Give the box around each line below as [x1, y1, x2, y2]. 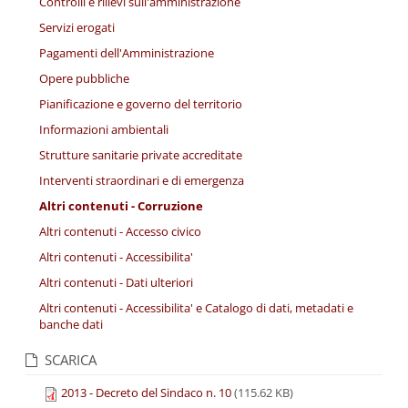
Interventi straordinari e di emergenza [39, 172, 244, 189]
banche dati [39, 316, 103, 332]
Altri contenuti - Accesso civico [39, 223, 201, 240]
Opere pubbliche [39, 70, 129, 87]
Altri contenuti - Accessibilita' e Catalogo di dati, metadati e [39, 300, 353, 316]
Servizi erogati [39, 19, 115, 36]
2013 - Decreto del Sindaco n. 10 [61, 384, 231, 401]
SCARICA [45, 351, 97, 369]
